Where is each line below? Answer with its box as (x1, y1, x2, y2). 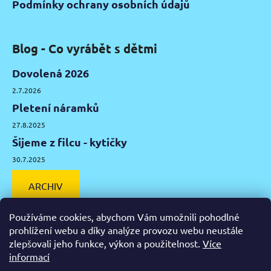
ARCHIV (28, 180, 63, 192)
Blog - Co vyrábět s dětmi (12, 41, 157, 57)
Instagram (91, 249, 134, 261)
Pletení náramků (12, 100, 99, 115)
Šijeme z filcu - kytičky (12, 135, 127, 149)
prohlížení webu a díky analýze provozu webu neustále (9, 224, 243, 236)
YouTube (186, 249, 224, 261)
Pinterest (140, 249, 180, 261)
